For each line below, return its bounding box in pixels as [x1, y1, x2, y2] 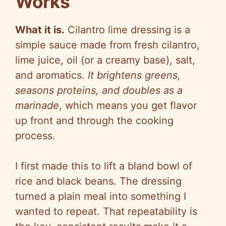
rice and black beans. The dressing [15, 175, 182, 187]
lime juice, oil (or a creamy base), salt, [15, 53, 195, 66]
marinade [15, 99, 59, 111]
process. [15, 129, 55, 142]
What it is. [15, 23, 65, 36]
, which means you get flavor [59, 99, 197, 111]
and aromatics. [15, 69, 88, 81]
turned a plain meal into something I [15, 190, 186, 202]
